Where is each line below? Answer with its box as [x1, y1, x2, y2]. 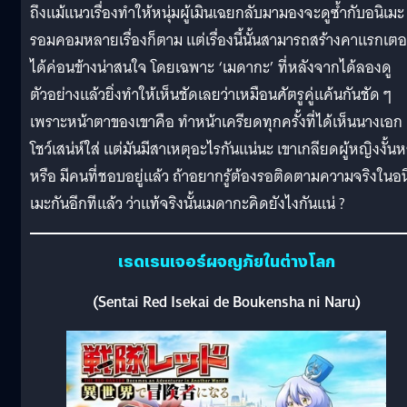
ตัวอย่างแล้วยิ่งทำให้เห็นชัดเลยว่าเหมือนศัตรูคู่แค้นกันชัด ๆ [30, 81, 392, 108]
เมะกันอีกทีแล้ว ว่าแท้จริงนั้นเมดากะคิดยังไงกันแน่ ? [30, 190, 345, 217]
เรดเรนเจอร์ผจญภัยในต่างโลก [117, 249, 335, 272]
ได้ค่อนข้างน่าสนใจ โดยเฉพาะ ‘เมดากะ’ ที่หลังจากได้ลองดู [30, 54, 392, 81]
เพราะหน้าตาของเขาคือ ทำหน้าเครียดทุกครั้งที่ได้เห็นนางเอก [30, 108, 402, 135]
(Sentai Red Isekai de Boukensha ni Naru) [92, 288, 361, 315]
